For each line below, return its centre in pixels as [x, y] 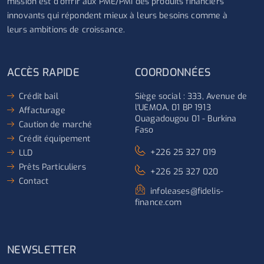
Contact [34, 181]
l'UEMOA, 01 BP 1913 [173, 107]
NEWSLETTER [42, 250]
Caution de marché [56, 124]
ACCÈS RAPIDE [44, 72]
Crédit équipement [55, 138]
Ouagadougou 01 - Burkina [186, 118]
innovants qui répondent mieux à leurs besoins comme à [118, 15]
